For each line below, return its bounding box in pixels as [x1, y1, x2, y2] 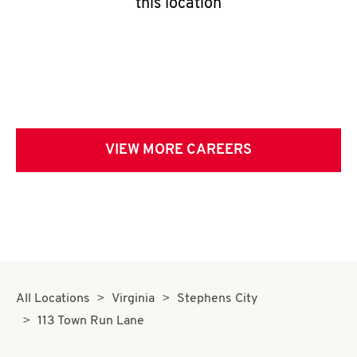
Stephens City [176, 292, 257, 305]
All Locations [16, 292, 90, 305]
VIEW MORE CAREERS [105, 143, 252, 158]
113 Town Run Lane [37, 315, 145, 328]
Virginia [112, 292, 155, 305]
